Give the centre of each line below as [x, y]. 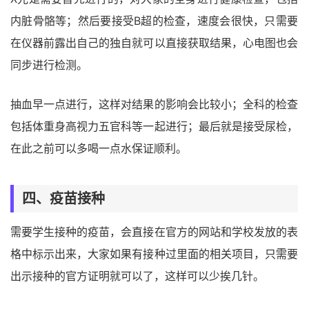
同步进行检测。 [49, 64]
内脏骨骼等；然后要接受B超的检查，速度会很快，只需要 [154, 20]
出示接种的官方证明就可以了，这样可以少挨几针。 [137, 276]
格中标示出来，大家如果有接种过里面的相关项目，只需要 [154, 253]
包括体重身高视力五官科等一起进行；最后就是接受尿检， [154, 126]
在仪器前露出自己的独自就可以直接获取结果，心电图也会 [154, 42]
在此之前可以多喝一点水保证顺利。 [99, 148]
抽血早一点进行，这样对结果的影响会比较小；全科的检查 [154, 104]
